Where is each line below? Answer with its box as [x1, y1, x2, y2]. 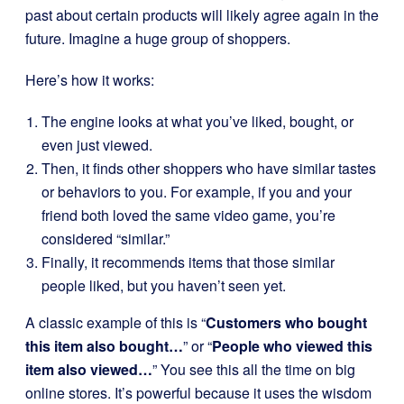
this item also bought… [25, 335, 183, 356]
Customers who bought [206, 312, 367, 333]
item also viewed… [25, 359, 152, 380]
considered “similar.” [41, 228, 170, 249]
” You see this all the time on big [152, 359, 355, 380]
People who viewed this [212, 335, 372, 356]
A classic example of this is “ [25, 312, 206, 333]
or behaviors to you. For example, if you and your [41, 181, 352, 202]
